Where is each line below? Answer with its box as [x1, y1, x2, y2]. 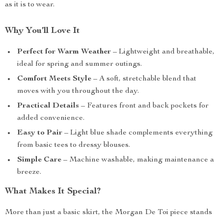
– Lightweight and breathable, [111, 48, 215, 56]
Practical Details [17, 102, 79, 110]
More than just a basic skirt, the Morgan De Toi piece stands [5, 209, 212, 217]
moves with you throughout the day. [17, 87, 139, 95]
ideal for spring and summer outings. [17, 60, 142, 68]
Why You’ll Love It [5, 27, 80, 35]
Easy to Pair [17, 129, 62, 137]
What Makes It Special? [5, 187, 101, 196]
